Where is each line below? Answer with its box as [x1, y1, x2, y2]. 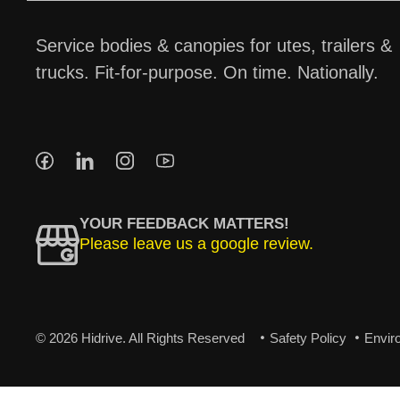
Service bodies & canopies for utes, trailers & [36, 35, 392, 55]
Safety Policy [270, 329, 346, 346]
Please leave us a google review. [79, 234, 313, 253]
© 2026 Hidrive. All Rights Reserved [36, 329, 245, 346]
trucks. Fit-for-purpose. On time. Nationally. [36, 62, 379, 82]
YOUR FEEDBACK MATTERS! [79, 214, 289, 232]
